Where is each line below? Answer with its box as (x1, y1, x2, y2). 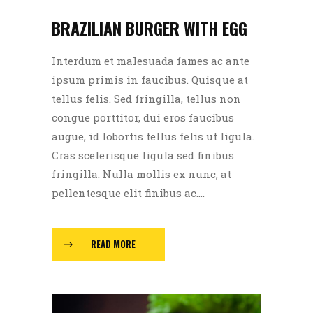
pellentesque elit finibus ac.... (52, 185, 205, 200)
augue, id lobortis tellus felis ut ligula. (52, 129, 254, 143)
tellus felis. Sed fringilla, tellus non (52, 91, 241, 105)
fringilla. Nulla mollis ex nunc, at (52, 166, 231, 181)
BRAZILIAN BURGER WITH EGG (52, 15, 247, 41)
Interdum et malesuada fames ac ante (52, 53, 249, 68)
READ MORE (91, 237, 136, 252)
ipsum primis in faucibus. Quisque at (52, 72, 248, 87)
